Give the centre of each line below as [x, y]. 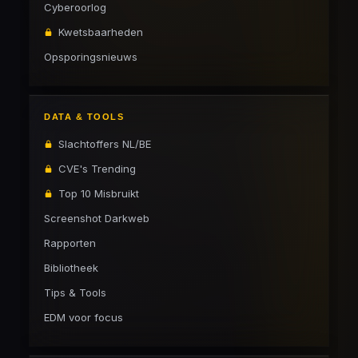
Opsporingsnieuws [91, 57]
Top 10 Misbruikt [99, 193]
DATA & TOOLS [84, 117]
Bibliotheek [71, 268]
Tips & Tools [75, 292]
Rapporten [70, 243]
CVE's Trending [97, 169]
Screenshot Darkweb [97, 218]
